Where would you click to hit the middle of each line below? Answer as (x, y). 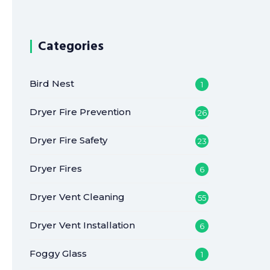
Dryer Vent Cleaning (77, 197)
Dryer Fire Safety (69, 140)
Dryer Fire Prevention (80, 112)
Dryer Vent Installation (83, 225)
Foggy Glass (58, 253)
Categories (71, 46)
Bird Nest (52, 83)
